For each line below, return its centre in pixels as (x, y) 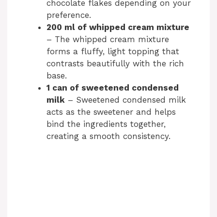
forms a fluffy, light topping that (113, 51)
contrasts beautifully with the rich (115, 63)
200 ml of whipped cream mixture (118, 27)
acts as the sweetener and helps (111, 112)
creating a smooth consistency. (108, 136)
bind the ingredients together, (106, 124)
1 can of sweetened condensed (113, 87)
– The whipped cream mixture (108, 39)
